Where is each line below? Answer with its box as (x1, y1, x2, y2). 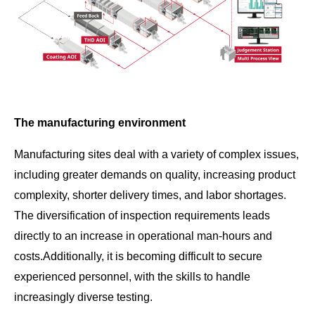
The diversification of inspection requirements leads (14, 210, 270, 222)
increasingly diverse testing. (14, 291, 153, 304)
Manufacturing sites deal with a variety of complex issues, (14, 148, 299, 161)
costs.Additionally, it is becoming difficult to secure (14, 250, 262, 263)
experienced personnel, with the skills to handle (14, 271, 250, 283)
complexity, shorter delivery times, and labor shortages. (14, 189, 286, 202)
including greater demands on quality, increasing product (14, 169, 295, 181)
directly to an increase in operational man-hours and (14, 230, 272, 243)
